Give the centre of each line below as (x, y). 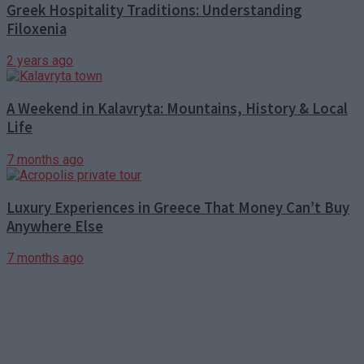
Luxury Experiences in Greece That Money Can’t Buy (178, 207)
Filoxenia (37, 28)
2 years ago (40, 61)
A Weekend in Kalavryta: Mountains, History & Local (177, 109)
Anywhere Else (55, 226)
